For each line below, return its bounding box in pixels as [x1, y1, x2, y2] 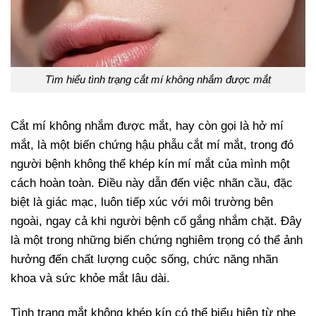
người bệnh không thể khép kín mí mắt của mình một [11, 157, 290, 171]
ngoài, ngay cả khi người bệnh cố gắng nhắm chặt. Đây [11, 214, 302, 228]
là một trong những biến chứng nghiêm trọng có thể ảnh [11, 233, 303, 247]
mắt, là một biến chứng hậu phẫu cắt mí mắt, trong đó [11, 138, 293, 152]
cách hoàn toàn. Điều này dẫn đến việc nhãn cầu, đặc [11, 176, 293, 190]
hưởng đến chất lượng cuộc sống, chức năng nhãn [11, 252, 278, 266]
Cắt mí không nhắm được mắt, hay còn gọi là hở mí [11, 119, 284, 133]
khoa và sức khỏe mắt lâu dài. [11, 271, 170, 285]
